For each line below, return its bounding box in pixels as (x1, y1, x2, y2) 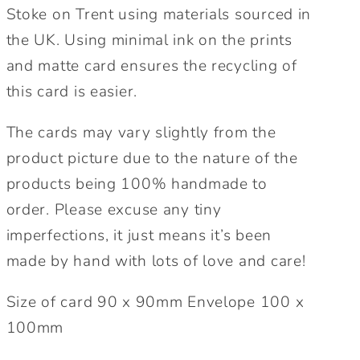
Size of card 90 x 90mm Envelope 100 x (6, 292, 305, 313)
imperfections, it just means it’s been (6, 225, 272, 247)
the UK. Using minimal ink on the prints (6, 29, 292, 51)
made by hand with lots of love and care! (6, 251, 306, 272)
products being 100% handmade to (6, 174, 268, 195)
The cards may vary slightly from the (6, 122, 276, 144)
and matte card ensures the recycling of (6, 55, 297, 76)
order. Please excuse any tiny (6, 199, 222, 221)
